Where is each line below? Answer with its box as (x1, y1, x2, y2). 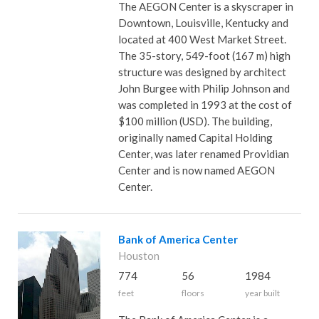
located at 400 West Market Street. (117, 33, 286, 46)
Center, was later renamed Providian (117, 147, 289, 160)
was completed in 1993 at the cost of (117, 98, 292, 111)
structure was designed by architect (117, 66, 286, 78)
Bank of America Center (117, 233, 238, 246)
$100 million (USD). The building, (117, 115, 272, 127)
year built (244, 288, 280, 298)
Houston (117, 249, 159, 262)
